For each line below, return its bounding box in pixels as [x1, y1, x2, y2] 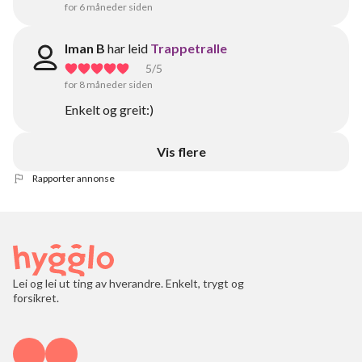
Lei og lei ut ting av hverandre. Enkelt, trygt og [13, 276, 244, 290]
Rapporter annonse [32, 172, 115, 184]
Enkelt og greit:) [65, 102, 154, 117]
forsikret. [13, 291, 59, 305]
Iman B [65, 40, 105, 56]
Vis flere [156, 144, 206, 159]
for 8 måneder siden [65, 78, 153, 90]
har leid [107, 40, 148, 56]
